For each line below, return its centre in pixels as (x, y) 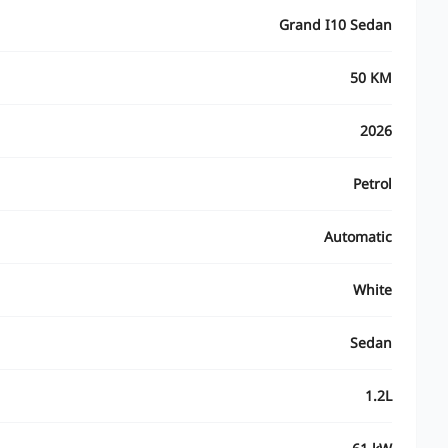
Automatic (358, 236)
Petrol (372, 183)
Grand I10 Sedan (335, 24)
